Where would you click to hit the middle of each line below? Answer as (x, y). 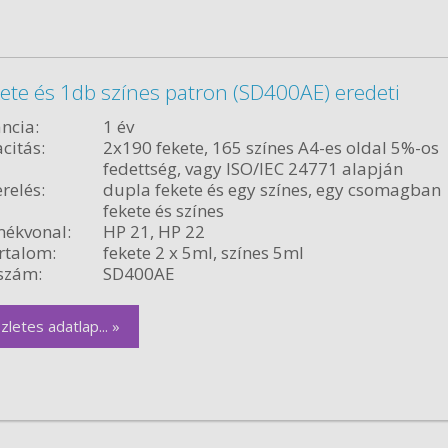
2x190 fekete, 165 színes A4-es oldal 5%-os (270, 147)
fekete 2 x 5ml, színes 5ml (203, 252)
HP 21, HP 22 (153, 231)
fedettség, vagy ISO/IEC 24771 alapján (252, 168)
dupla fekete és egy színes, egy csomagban (271, 189)
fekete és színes (163, 210)
